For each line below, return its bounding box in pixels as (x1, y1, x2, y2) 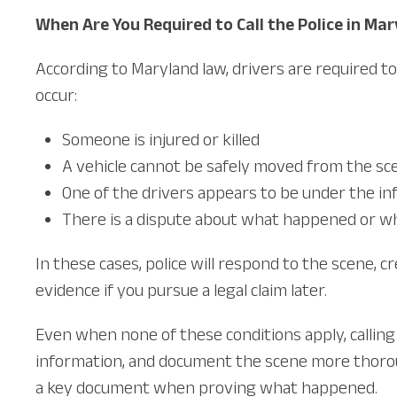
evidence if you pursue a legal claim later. (35, 279, 327, 300)
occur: (35, 84, 77, 105)
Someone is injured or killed (62, 128, 260, 149)
